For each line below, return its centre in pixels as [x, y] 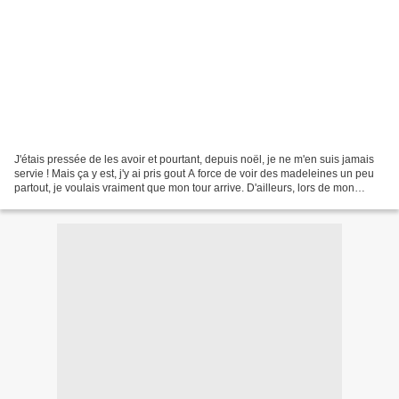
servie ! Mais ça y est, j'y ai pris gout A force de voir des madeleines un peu [194, 173]
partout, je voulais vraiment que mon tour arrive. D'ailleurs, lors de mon [184, 187]
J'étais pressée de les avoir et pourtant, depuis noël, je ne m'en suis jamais [194, 159]
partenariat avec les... [66, 202]
